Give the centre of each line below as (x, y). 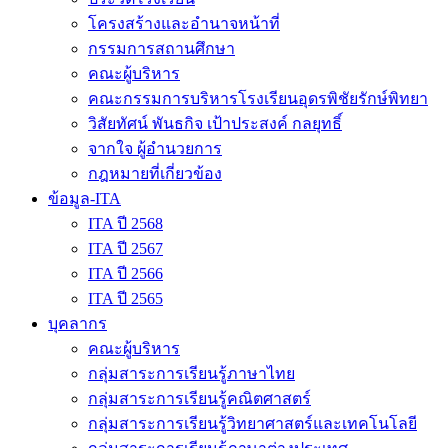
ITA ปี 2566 (125, 273)
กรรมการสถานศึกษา (161, 48)
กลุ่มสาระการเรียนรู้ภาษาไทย (191, 373)
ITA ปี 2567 (125, 248)
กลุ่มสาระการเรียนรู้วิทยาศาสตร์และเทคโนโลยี (252, 423)
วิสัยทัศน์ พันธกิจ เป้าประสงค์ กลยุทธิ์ (215, 123)
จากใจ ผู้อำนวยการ (155, 148)
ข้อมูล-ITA (84, 198)
